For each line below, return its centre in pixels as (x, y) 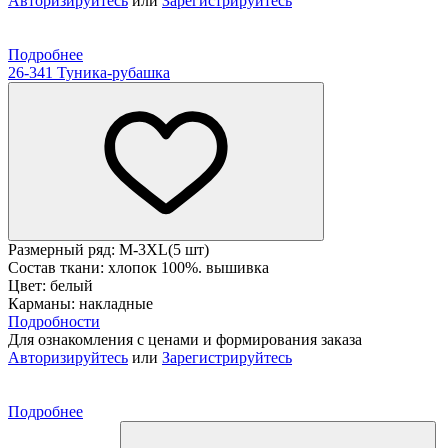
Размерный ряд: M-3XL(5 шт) (108, 249)
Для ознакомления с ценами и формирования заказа (185, 339)
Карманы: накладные (80, 303)
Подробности (54, 321)
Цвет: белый (50, 285)
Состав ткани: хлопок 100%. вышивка (138, 267)
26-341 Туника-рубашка (89, 72)
